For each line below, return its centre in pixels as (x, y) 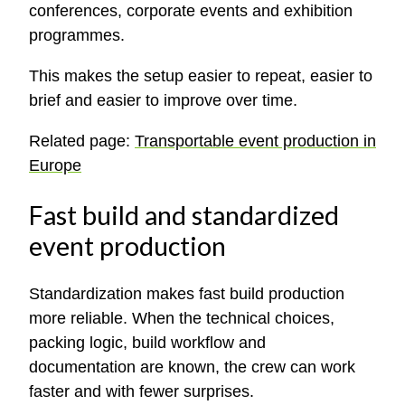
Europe (55, 165)
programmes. (77, 35)
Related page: (82, 141)
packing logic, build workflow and (147, 343)
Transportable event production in (255, 141)
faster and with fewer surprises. (141, 392)
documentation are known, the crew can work (192, 367)
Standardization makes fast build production (187, 294)
